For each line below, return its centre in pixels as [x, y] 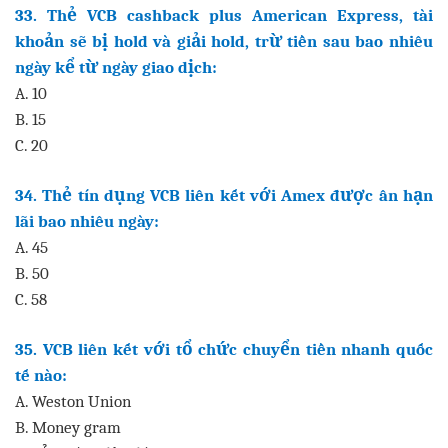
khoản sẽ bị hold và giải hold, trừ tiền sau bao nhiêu [224, 40]
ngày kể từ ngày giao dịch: [116, 66]
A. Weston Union [73, 400]
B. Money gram [68, 426]
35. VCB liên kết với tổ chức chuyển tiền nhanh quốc [224, 348]
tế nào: [41, 374]
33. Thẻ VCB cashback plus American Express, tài [224, 14]
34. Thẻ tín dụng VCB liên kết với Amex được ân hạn [224, 194]
